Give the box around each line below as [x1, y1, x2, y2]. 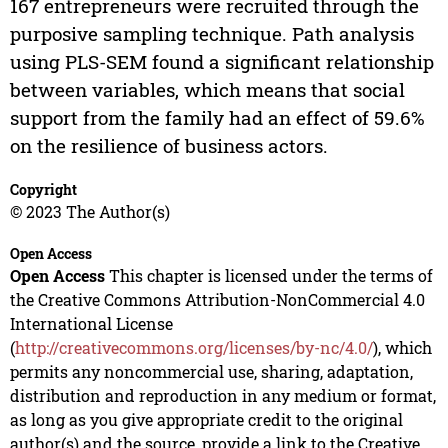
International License [9, 312, 173, 334]
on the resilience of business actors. [9, 132, 328, 158]
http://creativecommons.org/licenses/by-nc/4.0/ [14, 336, 373, 358]
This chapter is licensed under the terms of [104, 264, 433, 286]
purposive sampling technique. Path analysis [9, 20, 414, 46]
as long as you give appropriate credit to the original [9, 408, 403, 430]
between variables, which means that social [9, 76, 405, 102]
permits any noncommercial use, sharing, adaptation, [9, 360, 413, 382]
